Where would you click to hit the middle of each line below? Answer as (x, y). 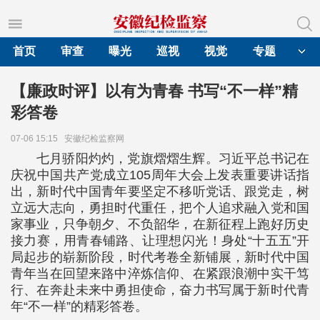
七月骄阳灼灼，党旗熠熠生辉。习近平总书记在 (173, 159)
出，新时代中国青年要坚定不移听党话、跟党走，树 (160, 191)
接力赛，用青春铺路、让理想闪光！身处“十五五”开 (160, 241)
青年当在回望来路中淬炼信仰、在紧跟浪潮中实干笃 (160, 274)
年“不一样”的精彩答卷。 (79, 306)
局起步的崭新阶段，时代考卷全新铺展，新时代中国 (160, 257)
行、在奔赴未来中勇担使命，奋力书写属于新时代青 (160, 290)
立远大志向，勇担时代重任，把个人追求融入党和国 (160, 208)
